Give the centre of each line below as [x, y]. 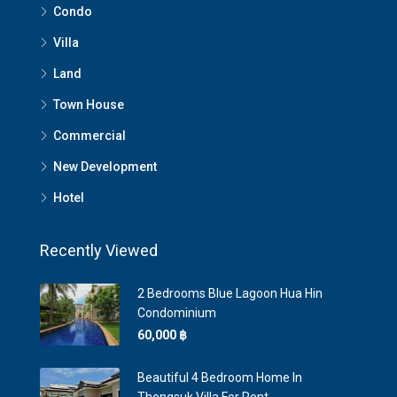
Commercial [90, 136]
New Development [105, 167]
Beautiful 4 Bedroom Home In [220, 378]
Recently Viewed [99, 250]
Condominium [177, 313]
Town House [89, 105]
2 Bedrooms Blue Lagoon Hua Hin [230, 293]
